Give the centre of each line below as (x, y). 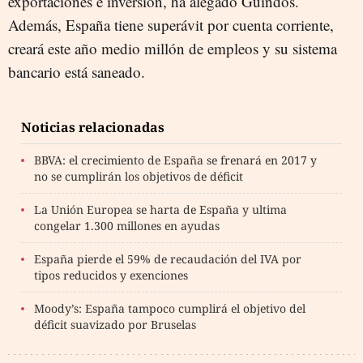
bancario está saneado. (77, 72)
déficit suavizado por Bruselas (115, 325)
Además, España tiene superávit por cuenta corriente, (171, 25)
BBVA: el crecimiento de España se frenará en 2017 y (175, 160)
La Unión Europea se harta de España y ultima (160, 209)
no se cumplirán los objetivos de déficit (139, 176)
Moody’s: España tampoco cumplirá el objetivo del (170, 308)
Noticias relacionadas (93, 127)
